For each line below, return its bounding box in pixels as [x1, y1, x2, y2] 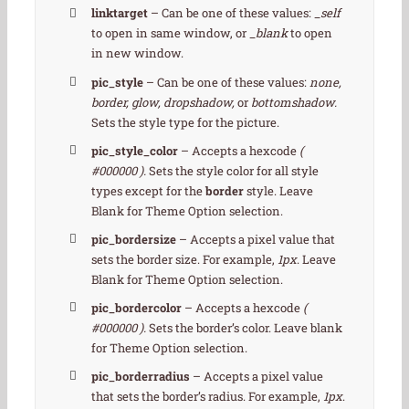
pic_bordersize [91, 230, 177, 247]
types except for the [91, 182, 206, 199]
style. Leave [244, 182, 314, 199]
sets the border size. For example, [91, 250, 278, 267]
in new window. [91, 45, 184, 62]
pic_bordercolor [91, 299, 183, 316]
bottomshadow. [248, 93, 338, 110]
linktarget [91, 5, 149, 22]
